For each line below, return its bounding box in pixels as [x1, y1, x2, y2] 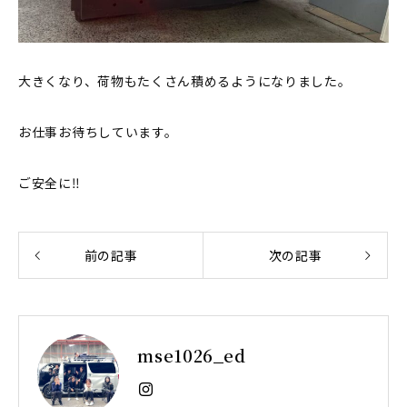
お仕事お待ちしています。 [18, 123, 178, 142]
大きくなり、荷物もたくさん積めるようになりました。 [18, 72, 352, 91]
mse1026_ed [137, 343, 246, 368]
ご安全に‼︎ [18, 174, 81, 193]
